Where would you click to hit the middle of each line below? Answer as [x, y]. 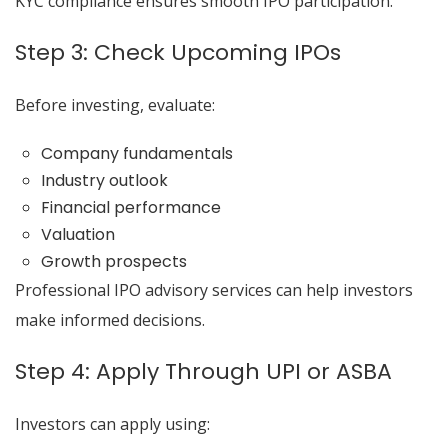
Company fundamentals [136, 153]
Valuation [77, 234]
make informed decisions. [110, 320]
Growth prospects [113, 261]
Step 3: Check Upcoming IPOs [178, 52]
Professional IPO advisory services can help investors [214, 290]
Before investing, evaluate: [115, 105]
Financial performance [130, 207]
